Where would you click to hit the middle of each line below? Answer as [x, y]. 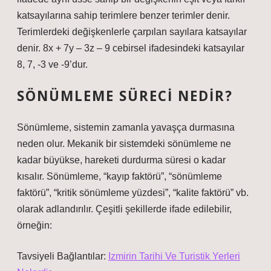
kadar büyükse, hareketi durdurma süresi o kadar [121, 160]
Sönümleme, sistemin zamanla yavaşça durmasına [126, 127]
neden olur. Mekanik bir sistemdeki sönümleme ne [124, 144]
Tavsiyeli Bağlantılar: [63, 256]
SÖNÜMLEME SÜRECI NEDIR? [125, 96]
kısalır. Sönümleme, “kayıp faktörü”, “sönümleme [119, 176]
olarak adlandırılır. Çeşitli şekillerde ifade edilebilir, [124, 209]
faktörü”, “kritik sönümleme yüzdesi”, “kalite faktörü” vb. [133, 193]
